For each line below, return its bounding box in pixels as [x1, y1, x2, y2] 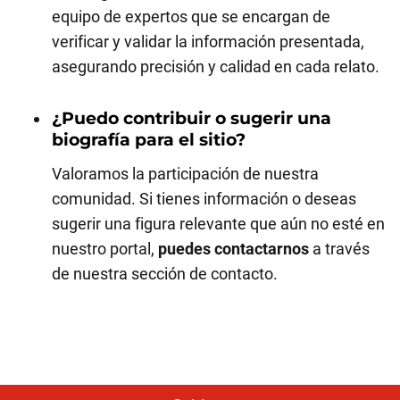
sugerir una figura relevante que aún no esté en [52, 214, 385, 233]
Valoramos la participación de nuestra [52, 164, 319, 183]
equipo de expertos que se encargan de [52, 7, 330, 26]
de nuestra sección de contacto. [52, 264, 278, 283]
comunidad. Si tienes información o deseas [52, 189, 356, 208]
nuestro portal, [52, 239, 158, 258]
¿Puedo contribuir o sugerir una [52, 108, 331, 129]
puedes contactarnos [158, 239, 309, 258]
